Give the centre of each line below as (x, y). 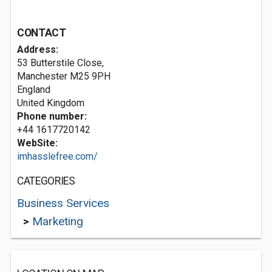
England (34, 90)
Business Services (63, 203)
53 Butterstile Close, (60, 63)
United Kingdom (51, 103)
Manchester (42, 76)
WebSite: (37, 143)
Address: (38, 49)
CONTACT (42, 33)
